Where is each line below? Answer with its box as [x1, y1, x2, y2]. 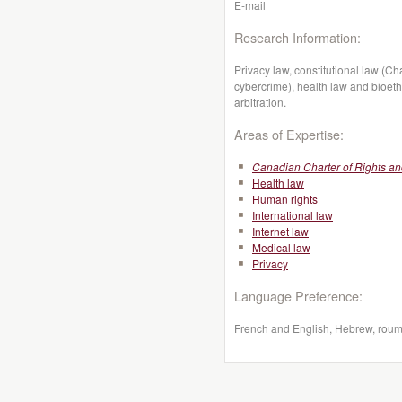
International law [252, 207, 333, 223]
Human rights [252, 191, 318, 206]
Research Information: [234, 28, 361, 47]
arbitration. [234, 94, 286, 109]
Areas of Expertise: [234, 125, 344, 144]
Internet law [252, 223, 309, 239]
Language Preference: [234, 286, 363, 305]
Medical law [252, 240, 310, 255]
